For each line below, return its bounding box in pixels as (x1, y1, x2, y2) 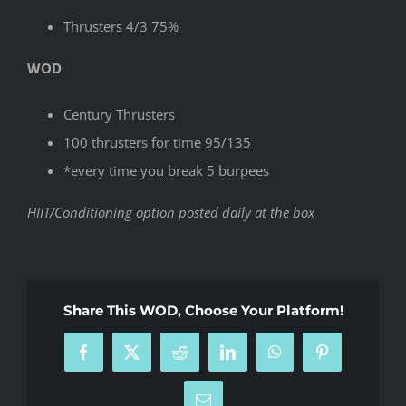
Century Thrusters (63, 104, 175, 123)
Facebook (82, 351, 145, 367)
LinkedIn (227, 351, 285, 367)
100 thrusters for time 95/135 (63, 132, 251, 151)
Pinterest (321, 351, 377, 367)
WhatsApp (274, 351, 342, 367)
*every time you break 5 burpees (63, 160, 269, 179)
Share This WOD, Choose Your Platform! (63, 301, 343, 319)
